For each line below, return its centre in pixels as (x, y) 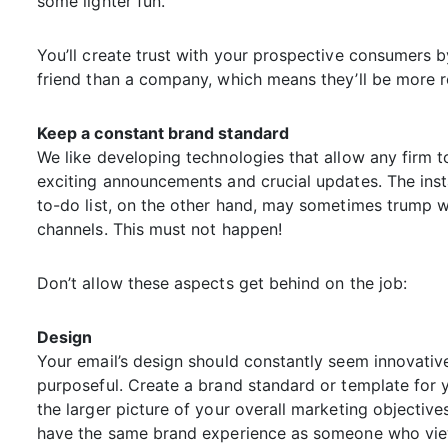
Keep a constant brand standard (163, 133)
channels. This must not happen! (159, 229)
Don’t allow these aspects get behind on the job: (222, 283)
